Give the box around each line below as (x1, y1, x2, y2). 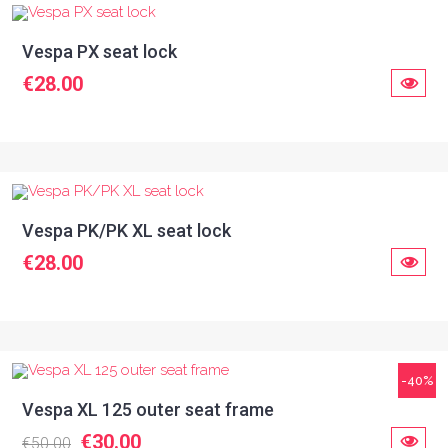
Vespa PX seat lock (22, 41, 177, 62)
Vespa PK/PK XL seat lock (22, 220, 231, 241)
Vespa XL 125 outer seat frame (22, 399, 274, 420)
